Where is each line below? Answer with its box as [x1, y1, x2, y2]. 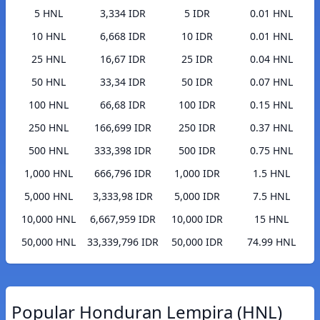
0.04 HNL [250, 52, 293, 66]
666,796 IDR [94, 166, 151, 181]
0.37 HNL [250, 121, 293, 135]
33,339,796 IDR [87, 235, 159, 249]
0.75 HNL [250, 144, 293, 158]
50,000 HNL [21, 235, 76, 249]
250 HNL [29, 121, 69, 135]
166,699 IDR [94, 121, 151, 135]
